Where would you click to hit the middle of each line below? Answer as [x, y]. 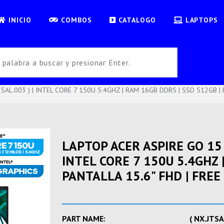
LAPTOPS [200, 20]
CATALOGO [136, 20]
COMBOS [75, 20]
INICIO [19, 20]
